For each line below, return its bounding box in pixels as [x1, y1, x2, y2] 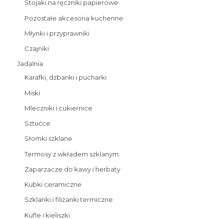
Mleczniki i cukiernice [24, 104, 92, 112]
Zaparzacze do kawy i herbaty [24, 165, 120, 173]
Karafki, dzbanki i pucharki [24, 73, 107, 82]
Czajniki [24, 44, 49, 53]
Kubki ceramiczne [24, 180, 82, 189]
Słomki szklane [24, 134, 72, 143]
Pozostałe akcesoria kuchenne [24, 14, 123, 22]
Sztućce [24, 119, 50, 128]
